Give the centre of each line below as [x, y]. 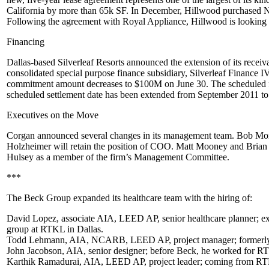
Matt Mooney [202, 146]
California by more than [53, 11]
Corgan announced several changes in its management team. [122, 135]
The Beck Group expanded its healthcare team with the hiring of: [129, 198]
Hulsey [20, 157]
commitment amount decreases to [71, 84]
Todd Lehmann [36, 240]
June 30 [191, 84]
